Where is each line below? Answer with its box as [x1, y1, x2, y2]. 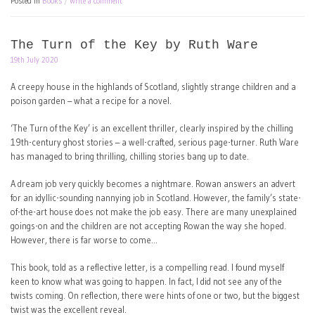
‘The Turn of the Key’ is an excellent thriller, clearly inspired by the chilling [11, 122, 293, 134]
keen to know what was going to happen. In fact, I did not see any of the [11, 276, 282, 287]
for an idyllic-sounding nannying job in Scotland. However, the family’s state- [11, 192, 301, 203]
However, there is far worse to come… [11, 234, 157, 245]
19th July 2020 [11, 56, 58, 65]
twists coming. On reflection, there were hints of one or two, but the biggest [11, 290, 300, 301]
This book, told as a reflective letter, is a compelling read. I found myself [11, 262, 284, 273]
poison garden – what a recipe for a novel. [11, 96, 172, 106]
